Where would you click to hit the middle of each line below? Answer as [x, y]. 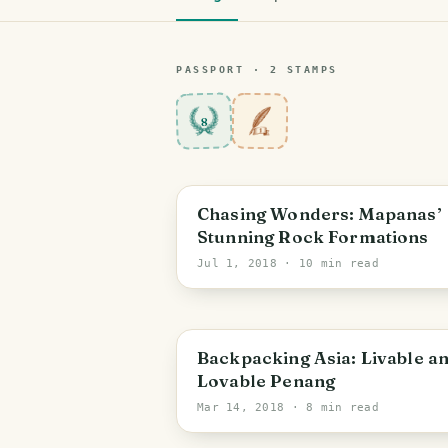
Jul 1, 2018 [237, 263]
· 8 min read [331, 407]
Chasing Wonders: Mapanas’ [319, 213]
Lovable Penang [266, 380]
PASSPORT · [223, 69]
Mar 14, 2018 [241, 407]
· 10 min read [328, 263]
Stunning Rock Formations [313, 236]
